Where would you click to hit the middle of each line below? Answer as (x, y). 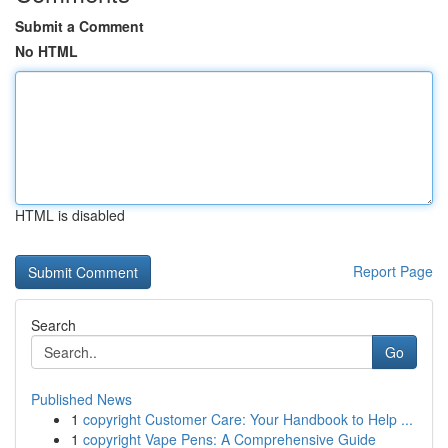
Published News (81, 399)
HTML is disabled (70, 215)
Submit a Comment (79, 26)
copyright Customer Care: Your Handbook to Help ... (248, 419)
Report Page (393, 271)
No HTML (46, 51)
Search (53, 325)
